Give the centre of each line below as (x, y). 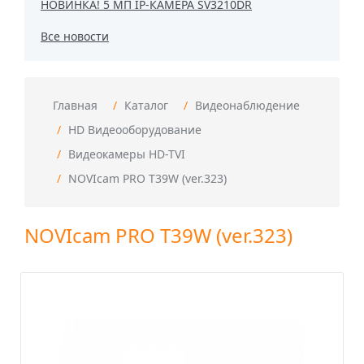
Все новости (75, 36)
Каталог (146, 105)
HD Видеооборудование (135, 130)
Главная (75, 105)
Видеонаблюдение (247, 105)
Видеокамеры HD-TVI (127, 154)
